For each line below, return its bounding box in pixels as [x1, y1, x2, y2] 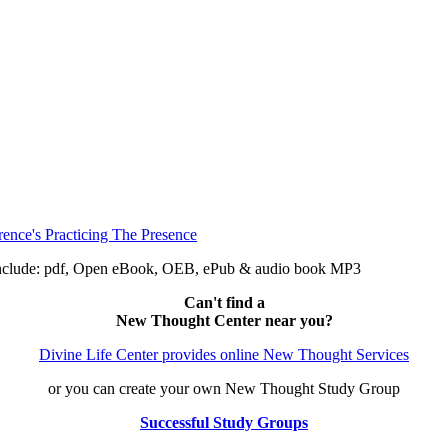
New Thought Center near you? [115, 311, 333, 329]
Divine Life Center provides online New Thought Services [39, 345, 409, 363]
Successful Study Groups [140, 413, 308, 431]
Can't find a [183, 293, 265, 311]
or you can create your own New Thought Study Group [48, 379, 400, 397]
